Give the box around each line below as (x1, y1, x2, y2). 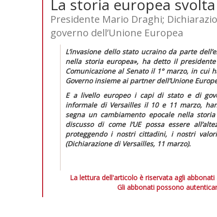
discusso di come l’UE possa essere (65, 119, 190, 129)
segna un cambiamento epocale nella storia (65, 109, 215, 119)
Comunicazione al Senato (65, 66, 148, 76)
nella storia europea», (65, 56, 142, 66)
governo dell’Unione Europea (50, 26, 183, 39)
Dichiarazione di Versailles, (67, 139, 157, 148)
